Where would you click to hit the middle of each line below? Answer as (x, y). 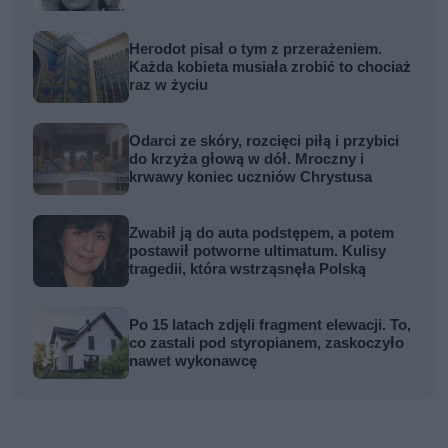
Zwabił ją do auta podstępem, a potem (262, 233)
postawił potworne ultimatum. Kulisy (258, 251)
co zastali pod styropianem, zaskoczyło (267, 343)
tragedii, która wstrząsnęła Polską (248, 269)
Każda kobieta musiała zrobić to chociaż (270, 67)
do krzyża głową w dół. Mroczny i (247, 159)
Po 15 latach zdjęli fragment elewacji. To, (270, 325)
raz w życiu (169, 85)
